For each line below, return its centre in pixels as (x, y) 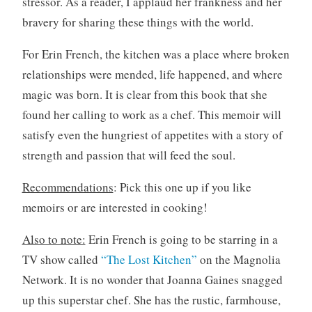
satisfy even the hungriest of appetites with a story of (152, 134)
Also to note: (54, 239)
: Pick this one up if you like (182, 187)
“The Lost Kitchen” (149, 259)
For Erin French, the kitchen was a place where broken (156, 54)
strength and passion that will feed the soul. (128, 155)
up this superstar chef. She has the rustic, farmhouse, (151, 299)
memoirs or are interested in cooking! (115, 207)
